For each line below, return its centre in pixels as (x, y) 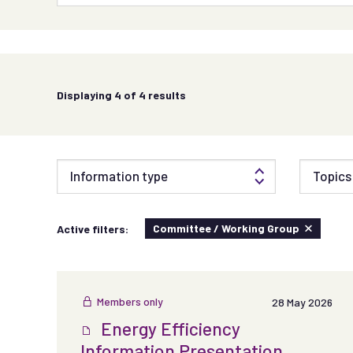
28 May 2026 (302, 303)
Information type (119, 176)
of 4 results (154, 95)
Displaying (85, 95)
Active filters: (93, 229)
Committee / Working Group (226, 228)
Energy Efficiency (169, 329)
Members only (130, 301)
